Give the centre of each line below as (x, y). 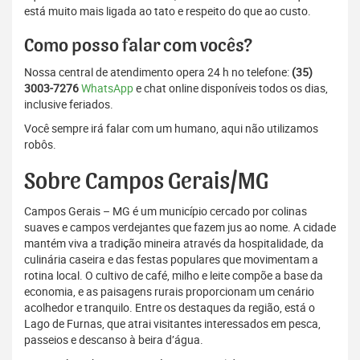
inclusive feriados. (69, 104)
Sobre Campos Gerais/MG (146, 182)
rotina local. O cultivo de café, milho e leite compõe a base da (174, 276)
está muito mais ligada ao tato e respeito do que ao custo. (168, 11)
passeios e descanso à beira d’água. (114, 340)
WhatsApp (107, 88)
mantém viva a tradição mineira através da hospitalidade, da (174, 243)
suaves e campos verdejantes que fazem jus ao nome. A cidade (180, 227)
